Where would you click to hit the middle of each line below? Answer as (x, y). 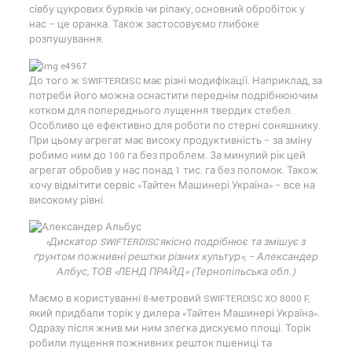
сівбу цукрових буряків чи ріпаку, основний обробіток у (167, 9)
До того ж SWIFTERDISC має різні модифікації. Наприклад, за (175, 81)
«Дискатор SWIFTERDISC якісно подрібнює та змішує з (176, 242)
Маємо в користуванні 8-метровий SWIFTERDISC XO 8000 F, (169, 299)
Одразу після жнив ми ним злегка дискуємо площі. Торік (170, 328)
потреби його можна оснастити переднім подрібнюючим (173, 96)
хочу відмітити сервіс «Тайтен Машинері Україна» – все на (172, 185)
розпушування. (66, 39)
